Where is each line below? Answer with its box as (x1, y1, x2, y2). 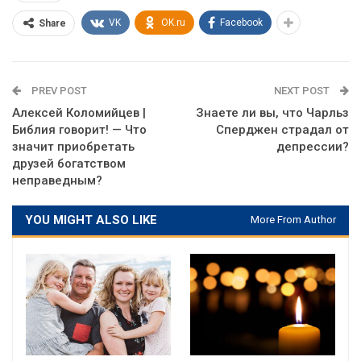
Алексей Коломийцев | (12, 106, 146, 121)
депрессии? (276, 139, 349, 155)
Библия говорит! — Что (12, 122, 147, 138)
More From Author (251, 214, 336, 226)
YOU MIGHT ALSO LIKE (25, 213, 157, 228)
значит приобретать (12, 139, 135, 155)
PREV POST (29, 85, 87, 98)
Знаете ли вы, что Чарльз (196, 106, 349, 121)
